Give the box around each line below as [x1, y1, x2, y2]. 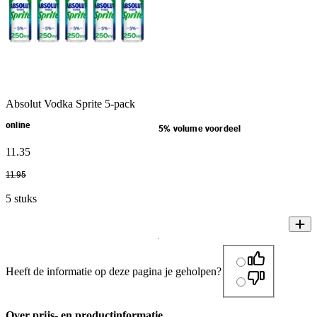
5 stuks [6, 192, 37, 204]
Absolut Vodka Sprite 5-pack [6, 97, 135, 110]
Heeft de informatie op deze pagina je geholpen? [6, 265, 221, 277]
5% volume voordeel [158, 125, 241, 133]
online [6, 121, 31, 129]
